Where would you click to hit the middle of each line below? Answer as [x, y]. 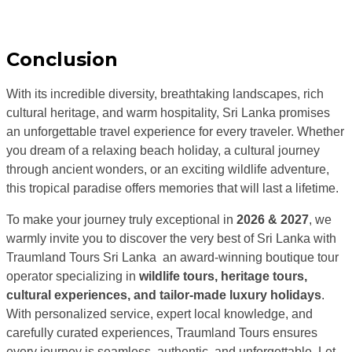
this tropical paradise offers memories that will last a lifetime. [172, 188]
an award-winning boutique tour [247, 257]
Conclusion [62, 60]
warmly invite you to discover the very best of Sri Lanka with [171, 238]
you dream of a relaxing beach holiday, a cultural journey [163, 150]
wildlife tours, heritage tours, [223, 276]
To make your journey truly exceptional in [121, 220]
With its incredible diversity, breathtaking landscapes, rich [165, 94]
